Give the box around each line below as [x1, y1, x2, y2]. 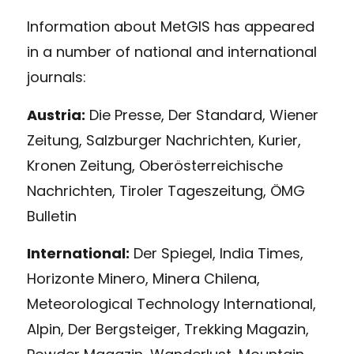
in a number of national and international [26, 42, 317, 62]
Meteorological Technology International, [26, 294, 316, 314]
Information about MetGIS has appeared [26, 17, 314, 37]
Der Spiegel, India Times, [129, 243, 303, 264]
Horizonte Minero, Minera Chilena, [26, 269, 260, 289]
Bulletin [26, 205, 77, 226]
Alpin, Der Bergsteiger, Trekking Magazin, [26, 319, 309, 340]
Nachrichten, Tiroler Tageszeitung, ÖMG [26, 180, 305, 201]
